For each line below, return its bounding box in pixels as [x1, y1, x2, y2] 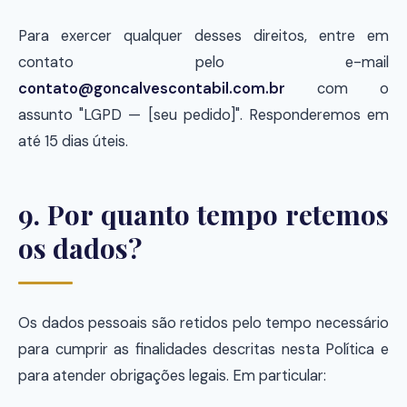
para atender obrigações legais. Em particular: [18, 366, 326, 385]
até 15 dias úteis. [18, 132, 128, 151]
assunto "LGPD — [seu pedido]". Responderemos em [18, 105, 389, 124]
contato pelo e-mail [18, 53, 389, 72]
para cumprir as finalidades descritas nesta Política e [18, 340, 389, 359]
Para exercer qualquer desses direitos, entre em [18, 26, 389, 45]
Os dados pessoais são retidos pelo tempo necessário [18, 313, 389, 333]
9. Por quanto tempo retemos [18, 196, 389, 233]
